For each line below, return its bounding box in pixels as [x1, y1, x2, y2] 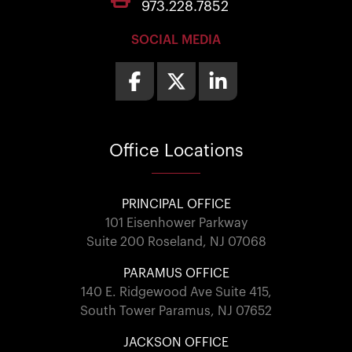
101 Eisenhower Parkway [104, 216, 247, 229]
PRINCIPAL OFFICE [121, 197, 231, 211]
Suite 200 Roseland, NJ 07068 [86, 235, 266, 248]
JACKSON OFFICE [123, 335, 229, 349]
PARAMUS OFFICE [123, 266, 229, 280]
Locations [159, 141, 244, 159]
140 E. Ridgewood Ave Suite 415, [80, 285, 272, 299]
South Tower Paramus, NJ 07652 [80, 304, 272, 317]
